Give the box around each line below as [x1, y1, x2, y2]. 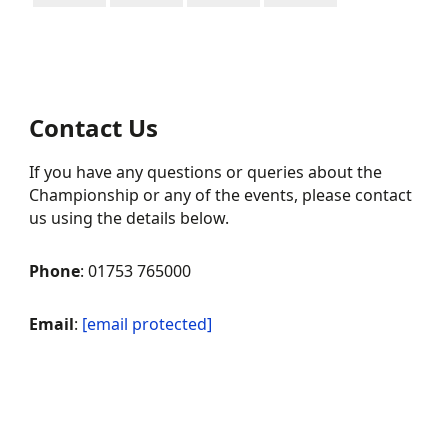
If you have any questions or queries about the [29, 161, 383, 183]
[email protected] [82, 313, 213, 335]
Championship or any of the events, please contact [29, 184, 413, 206]
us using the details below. [29, 207, 230, 229]
